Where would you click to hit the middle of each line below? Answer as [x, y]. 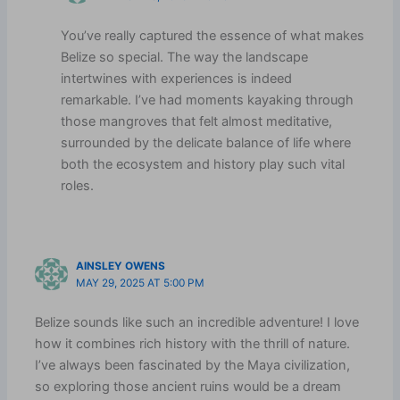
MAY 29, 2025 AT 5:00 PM [141, 283]
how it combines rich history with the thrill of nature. [193, 343]
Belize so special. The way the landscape [185, 57]
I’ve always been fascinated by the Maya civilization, [193, 365]
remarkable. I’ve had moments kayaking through [208, 100]
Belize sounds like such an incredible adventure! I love [197, 322]
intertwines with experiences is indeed [177, 78]
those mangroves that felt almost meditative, [197, 121]
